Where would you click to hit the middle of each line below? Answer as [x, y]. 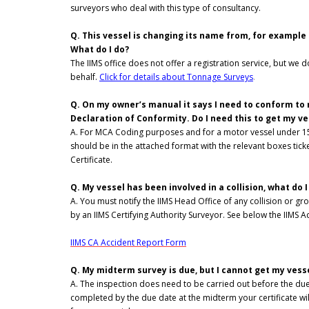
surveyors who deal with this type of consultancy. [166, 8]
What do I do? [100, 50]
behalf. [84, 77]
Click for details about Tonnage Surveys [176, 77]
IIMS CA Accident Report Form [128, 243]
